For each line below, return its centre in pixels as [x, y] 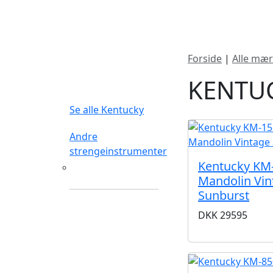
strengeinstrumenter [118, 151]
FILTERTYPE [111, 74]
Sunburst [224, 195]
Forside [205, 58]
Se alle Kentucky [107, 110]
